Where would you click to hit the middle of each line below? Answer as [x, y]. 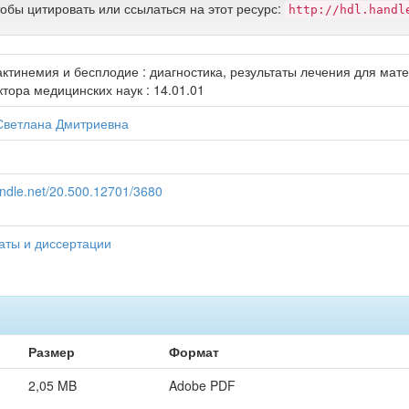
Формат [194, 351]
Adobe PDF [202, 385]
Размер [52, 351]
